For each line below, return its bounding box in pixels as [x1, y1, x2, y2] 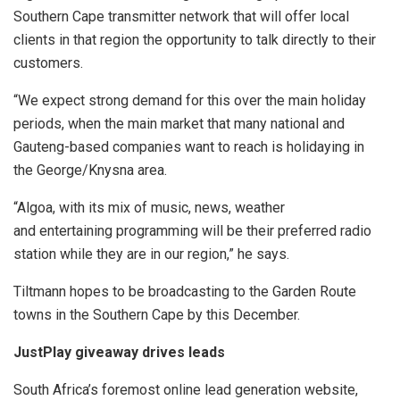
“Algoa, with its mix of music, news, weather [13, 199, 285, 217]
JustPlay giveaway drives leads [13, 344, 225, 362]
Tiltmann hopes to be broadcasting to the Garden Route [13, 283, 356, 301]
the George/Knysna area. [13, 162, 167, 179]
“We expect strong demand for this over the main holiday [13, 92, 366, 110]
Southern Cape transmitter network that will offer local [13, 8, 349, 26]
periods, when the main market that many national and [13, 115, 345, 133]
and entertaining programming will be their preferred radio [13, 222, 371, 240]
